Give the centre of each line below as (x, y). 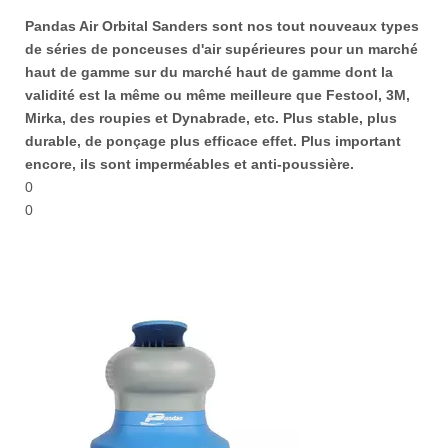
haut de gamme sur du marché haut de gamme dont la (209, 72)
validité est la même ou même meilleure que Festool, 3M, (217, 95)
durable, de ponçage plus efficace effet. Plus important (213, 141)
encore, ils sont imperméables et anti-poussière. (189, 164)
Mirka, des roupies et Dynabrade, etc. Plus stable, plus (211, 118)
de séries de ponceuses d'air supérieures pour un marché (221, 49)
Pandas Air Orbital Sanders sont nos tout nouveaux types (222, 26)
